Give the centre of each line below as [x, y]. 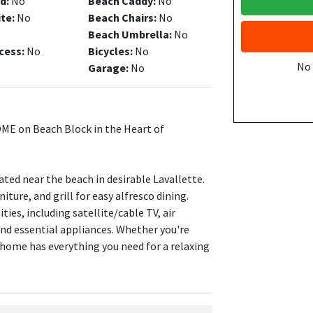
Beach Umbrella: [130, 34]
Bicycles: [110, 51]
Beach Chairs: [122, 17]
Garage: [108, 68]
